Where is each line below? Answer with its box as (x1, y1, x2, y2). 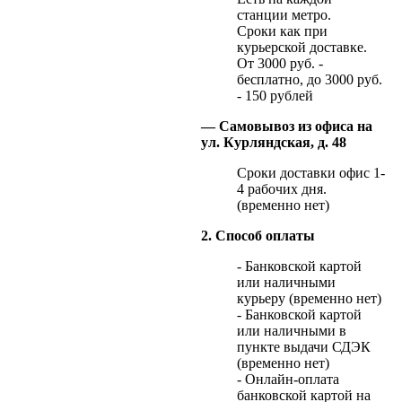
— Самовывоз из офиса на (201, 118, 372, 134)
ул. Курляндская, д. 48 (201, 134, 346, 150)
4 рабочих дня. (237, 180, 327, 197)
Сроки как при (237, 22, 328, 39)
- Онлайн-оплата (237, 371, 339, 387)
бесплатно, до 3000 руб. (237, 71, 382, 87)
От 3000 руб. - (237, 55, 323, 71)
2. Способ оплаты (201, 227, 315, 243)
